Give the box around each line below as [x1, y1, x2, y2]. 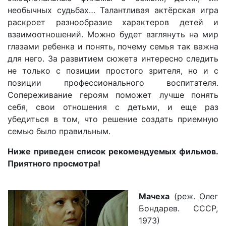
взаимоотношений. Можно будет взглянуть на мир [8, 29, 218, 40]
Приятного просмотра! [8, 158, 100, 169]
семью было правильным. [8, 126, 110, 137]
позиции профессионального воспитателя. [8, 78, 218, 88]
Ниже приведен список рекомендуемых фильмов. [8, 146, 218, 157]
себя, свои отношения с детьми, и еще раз [8, 102, 218, 112]
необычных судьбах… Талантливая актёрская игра [8, 5, 218, 16]
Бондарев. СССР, [139, 203, 218, 214]
